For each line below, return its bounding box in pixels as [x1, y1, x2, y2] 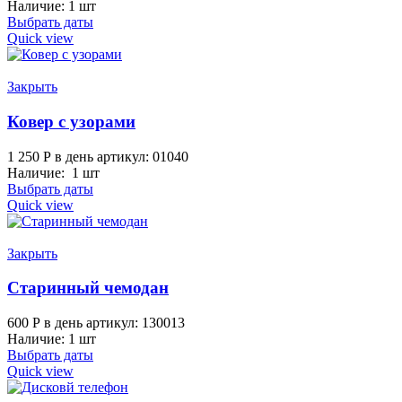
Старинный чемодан [7, 278, 169, 298]
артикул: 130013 [86, 314, 185, 330]
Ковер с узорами [7, 111, 135, 131]
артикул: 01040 [97, 148, 188, 164]
